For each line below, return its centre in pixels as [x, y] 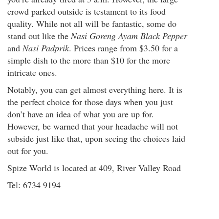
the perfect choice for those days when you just [90, 102]
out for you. [28, 151]
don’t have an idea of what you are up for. [81, 114]
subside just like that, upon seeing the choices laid [96, 138]
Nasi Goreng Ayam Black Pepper [129, 36]
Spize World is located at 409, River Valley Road [94, 168]
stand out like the [39, 36]
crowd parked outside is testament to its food [87, 11]
